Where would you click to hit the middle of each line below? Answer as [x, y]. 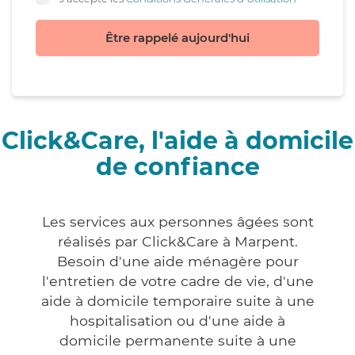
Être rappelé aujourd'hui [177, 38]
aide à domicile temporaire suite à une [177, 301]
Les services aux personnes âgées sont [177, 222]
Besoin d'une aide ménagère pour [177, 261]
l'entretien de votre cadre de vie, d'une [177, 281]
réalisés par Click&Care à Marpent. [177, 242]
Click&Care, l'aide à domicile [177, 141]
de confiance [177, 167]
